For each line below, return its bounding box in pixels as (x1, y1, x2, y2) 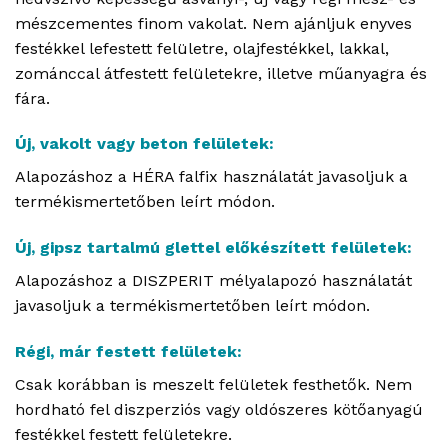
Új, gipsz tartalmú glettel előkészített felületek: (15, 238, 412, 258)
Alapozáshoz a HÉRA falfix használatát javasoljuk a (15, 167, 408, 187)
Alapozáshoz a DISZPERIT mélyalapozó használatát (15, 271, 412, 291)
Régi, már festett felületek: (15, 341, 242, 361)
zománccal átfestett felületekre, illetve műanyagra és (15, 63, 427, 83)
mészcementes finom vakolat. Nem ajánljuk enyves (15, 13, 412, 33)
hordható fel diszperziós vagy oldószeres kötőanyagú (15, 399, 423, 419)
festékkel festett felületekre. (15, 424, 232, 444)
